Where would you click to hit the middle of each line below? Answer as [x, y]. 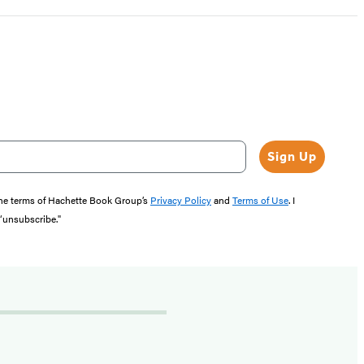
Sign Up [292, 157]
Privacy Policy [181, 200]
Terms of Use [260, 200]
